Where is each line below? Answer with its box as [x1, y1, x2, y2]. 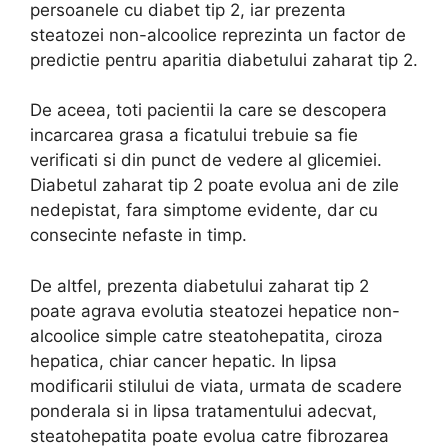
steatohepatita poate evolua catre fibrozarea [30, 425, 389, 446]
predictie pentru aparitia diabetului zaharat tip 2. [30, 49, 418, 70]
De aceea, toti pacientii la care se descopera [30, 100, 387, 121]
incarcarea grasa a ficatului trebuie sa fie [30, 125, 358, 146]
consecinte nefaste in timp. [30, 225, 247, 246]
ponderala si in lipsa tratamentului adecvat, [30, 400, 377, 421]
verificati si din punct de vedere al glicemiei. [30, 150, 382, 171]
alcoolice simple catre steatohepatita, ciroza [30, 325, 383, 346]
